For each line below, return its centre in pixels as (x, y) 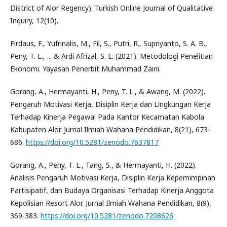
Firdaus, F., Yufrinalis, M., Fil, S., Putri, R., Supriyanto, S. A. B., (109, 43)
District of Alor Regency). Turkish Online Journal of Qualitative (111, 8)
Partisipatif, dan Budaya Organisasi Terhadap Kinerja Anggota (112, 190)
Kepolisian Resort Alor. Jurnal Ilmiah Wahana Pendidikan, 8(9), (111, 203)
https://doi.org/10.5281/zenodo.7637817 (92, 142)
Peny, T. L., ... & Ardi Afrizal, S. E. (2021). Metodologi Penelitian (111, 56)
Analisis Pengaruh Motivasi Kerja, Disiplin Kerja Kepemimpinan (113, 177)
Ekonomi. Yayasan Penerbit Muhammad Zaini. (85, 68)
